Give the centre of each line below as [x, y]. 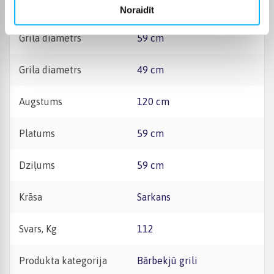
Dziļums [37, 165]
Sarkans [156, 197]
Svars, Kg [38, 229]
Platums [37, 133]
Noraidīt [137, 10]
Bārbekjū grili [170, 261]
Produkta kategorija [63, 261]
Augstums [41, 102]
